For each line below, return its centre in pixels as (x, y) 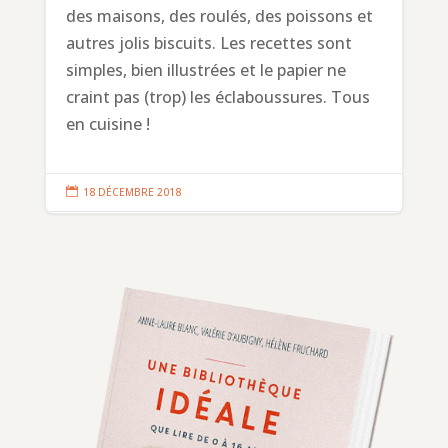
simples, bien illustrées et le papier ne (205, 70)
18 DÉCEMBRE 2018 (131, 192)
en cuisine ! (107, 124)
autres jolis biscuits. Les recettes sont (208, 43)
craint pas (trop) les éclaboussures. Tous (217, 97)
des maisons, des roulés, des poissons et (219, 16)
